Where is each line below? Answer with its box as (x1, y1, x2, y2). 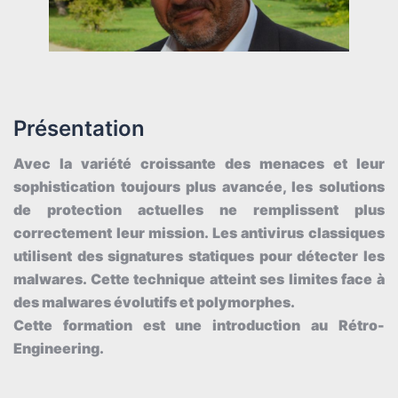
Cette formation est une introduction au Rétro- (13, 316, 385, 335)
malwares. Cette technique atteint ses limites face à (13, 270, 385, 289)
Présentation (13, 115, 145, 142)
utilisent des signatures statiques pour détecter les (13, 247, 385, 266)
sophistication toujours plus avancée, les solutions (13, 178, 385, 196)
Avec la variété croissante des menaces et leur (13, 155, 385, 173)
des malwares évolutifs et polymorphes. (13, 293, 295, 312)
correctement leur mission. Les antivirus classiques (13, 224, 385, 243)
